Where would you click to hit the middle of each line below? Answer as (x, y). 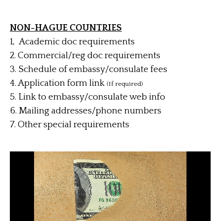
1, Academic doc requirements (72, 42)
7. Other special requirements (70, 125)
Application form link (61, 83)
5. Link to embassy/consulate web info (88, 97)
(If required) (125, 84)
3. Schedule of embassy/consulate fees (89, 69)
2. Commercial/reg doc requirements (85, 55)
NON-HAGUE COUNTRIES (66, 28)
